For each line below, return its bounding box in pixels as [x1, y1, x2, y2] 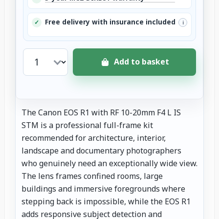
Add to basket [113, 56, 169, 67]
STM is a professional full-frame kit [22, 120, 153, 131]
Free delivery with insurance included [45, 17, 175, 26]
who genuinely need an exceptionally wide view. [22, 158, 197, 169]
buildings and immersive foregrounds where [22, 183, 185, 195]
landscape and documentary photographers [22, 145, 181, 156]
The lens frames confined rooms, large [22, 171, 163, 182]
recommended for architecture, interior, [22, 132, 166, 144]
